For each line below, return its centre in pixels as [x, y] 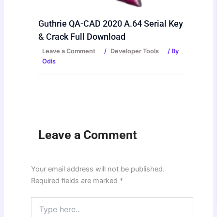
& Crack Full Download [82, 36]
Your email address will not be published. [98, 169]
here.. [40, 211]
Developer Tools [135, 51]
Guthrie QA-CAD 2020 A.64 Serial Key [111, 23]
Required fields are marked [76, 180]
